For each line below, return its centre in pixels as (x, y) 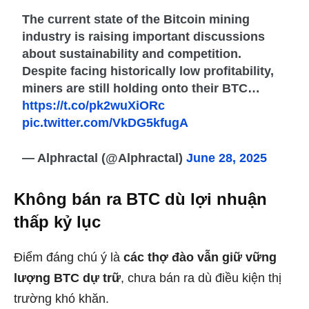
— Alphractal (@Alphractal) (104, 158)
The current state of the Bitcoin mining (136, 19)
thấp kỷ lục (57, 221)
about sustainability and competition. (132, 53)
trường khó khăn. (61, 298)
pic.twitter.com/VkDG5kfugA (106, 122)
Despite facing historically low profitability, (148, 71)
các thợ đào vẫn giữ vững (200, 257)
